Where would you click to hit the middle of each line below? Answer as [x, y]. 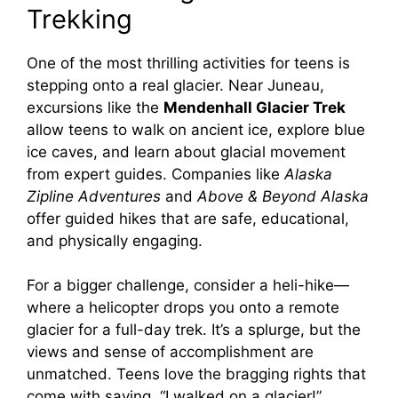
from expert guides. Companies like [155, 174]
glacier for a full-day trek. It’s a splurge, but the [194, 330]
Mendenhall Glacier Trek [255, 107]
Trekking [80, 19]
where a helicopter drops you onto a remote [183, 308]
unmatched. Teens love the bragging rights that [196, 374]
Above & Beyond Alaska [283, 196]
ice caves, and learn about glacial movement [186, 151]
